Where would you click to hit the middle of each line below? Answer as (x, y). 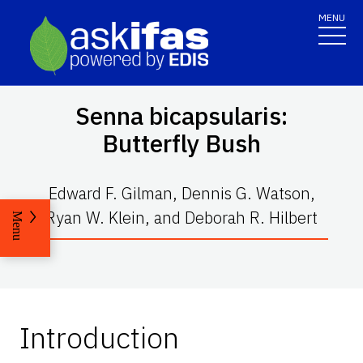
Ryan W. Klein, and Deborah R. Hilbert (181, 217)
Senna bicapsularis (178, 115)
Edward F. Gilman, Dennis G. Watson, (181, 193)
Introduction (99, 337)
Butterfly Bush (181, 143)
